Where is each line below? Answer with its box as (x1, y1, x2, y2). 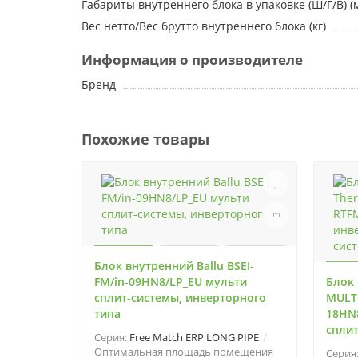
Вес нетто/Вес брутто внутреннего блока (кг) (82, 18, 326, 34)
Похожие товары (82, 129, 209, 149)
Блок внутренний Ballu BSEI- (94, 258, 254, 273)
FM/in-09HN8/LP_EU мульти (94, 274, 247, 289)
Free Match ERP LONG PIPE (129, 330, 259, 344)
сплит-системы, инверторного (94, 290, 266, 305)
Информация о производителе (82, 50, 303, 69)
